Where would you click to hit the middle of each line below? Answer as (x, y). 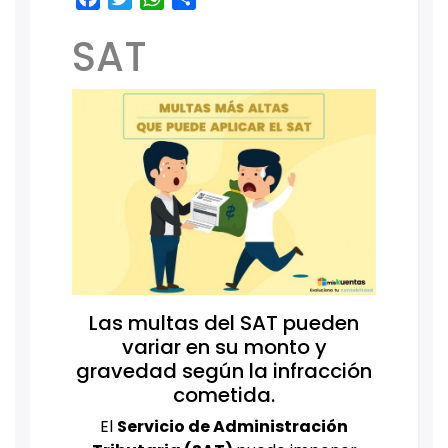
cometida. (224, 395)
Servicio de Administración (232, 427)
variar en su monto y (224, 347)
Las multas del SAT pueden (224, 323)
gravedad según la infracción (224, 371)
